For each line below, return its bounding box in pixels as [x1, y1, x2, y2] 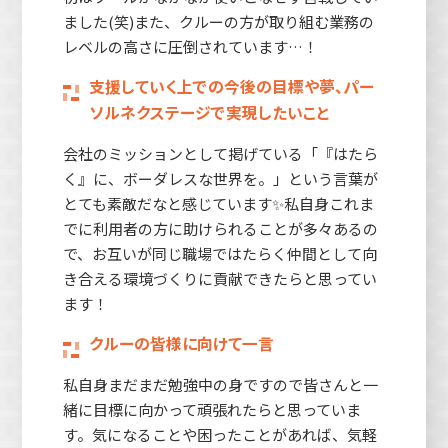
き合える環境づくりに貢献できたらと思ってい [62, 267, 377, 289]
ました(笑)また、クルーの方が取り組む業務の [62, 10, 374, 32]
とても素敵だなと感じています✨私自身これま [62, 192, 374, 214]
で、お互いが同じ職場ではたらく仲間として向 [62, 242, 377, 264]
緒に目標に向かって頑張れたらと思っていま [62, 398, 361, 420]
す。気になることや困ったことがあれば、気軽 [62, 423, 377, 445]
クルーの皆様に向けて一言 [88, 331, 274, 355]
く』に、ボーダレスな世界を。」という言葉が [62, 167, 378, 189]
